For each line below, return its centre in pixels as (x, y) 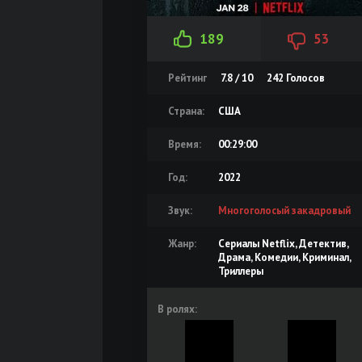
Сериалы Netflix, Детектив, (283, 244)
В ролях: (177, 309)
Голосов (304, 78)
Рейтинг (187, 78)
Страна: (186, 111)
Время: (185, 144)
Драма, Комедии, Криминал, (284, 257)
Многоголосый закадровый (284, 210)
